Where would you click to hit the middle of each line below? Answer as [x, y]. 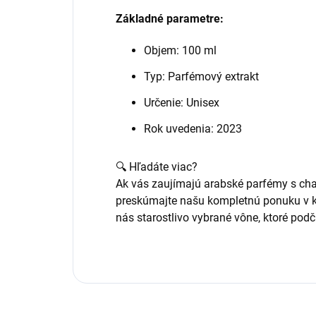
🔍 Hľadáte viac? [157, 167]
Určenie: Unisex [182, 103]
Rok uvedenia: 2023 [193, 129]
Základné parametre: [170, 19]
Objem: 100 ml [180, 50]
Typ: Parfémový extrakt [201, 77]
